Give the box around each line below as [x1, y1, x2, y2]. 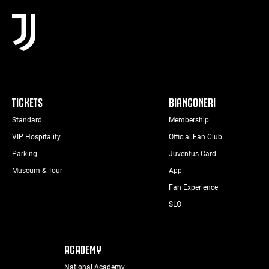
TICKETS [12, 94, 43, 109]
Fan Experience [168, 183, 218, 192]
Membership [168, 115, 209, 124]
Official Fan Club [168, 132, 222, 141]
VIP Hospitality [12, 132, 61, 141]
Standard [12, 115, 42, 124]
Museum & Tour [12, 166, 62, 175]
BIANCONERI [168, 94, 216, 109]
